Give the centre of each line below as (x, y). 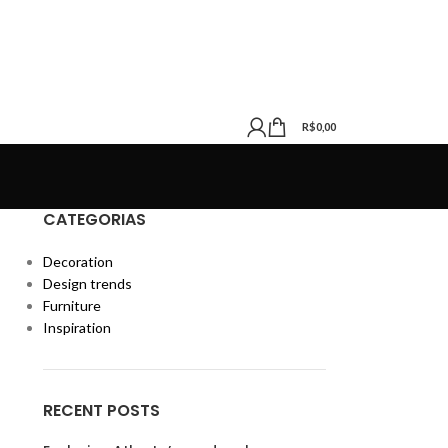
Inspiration (76, 327)
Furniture (71, 305)
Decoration (77, 261)
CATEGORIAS (94, 219)
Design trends (87, 283)
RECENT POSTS (101, 410)
